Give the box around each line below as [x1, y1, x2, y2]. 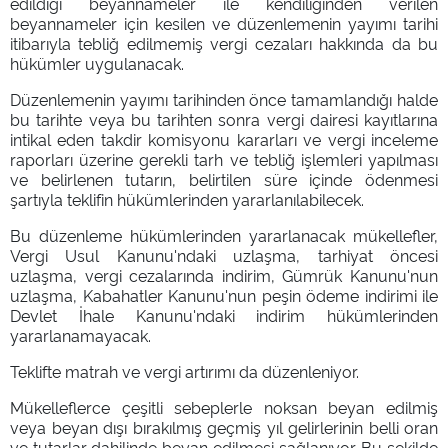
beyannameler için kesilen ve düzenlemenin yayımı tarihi [10, 11, 438, 34]
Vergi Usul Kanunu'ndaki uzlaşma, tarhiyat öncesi [10, 243, 438, 266]
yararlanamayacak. [10, 323, 151, 346]
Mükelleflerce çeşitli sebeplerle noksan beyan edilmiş [10, 395, 438, 418]
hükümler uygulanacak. [10, 51, 184, 74]
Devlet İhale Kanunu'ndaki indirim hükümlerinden [10, 303, 438, 326]
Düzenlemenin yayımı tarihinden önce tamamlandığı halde [10, 87, 438, 110]
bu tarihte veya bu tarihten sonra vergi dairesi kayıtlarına [10, 107, 438, 130]
